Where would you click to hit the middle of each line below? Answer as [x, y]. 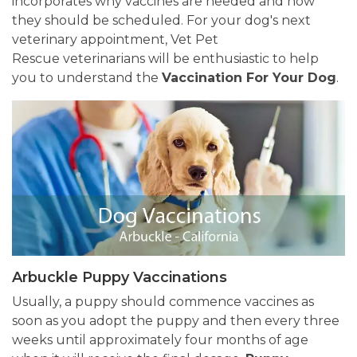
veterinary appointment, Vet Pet [115, 39]
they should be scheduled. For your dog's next [161, 20]
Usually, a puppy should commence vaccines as [163, 302]
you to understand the [87, 78]
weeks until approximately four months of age [160, 340]
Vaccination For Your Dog [249, 78]
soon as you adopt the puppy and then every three [176, 321]
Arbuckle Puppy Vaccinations [120, 278]
